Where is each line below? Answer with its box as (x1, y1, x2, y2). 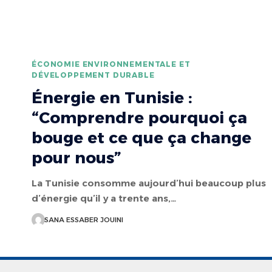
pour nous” (32, 148, 121, 168)
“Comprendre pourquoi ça (32, 107, 247, 127)
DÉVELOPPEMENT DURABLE (32, 70, 155, 80)
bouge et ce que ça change (32, 127, 251, 148)
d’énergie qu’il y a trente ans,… (32, 192, 177, 204)
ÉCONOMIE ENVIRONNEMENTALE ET (32, 59, 191, 69)
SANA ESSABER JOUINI (44, 215, 123, 224)
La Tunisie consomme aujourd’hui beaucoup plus (32, 177, 266, 189)
